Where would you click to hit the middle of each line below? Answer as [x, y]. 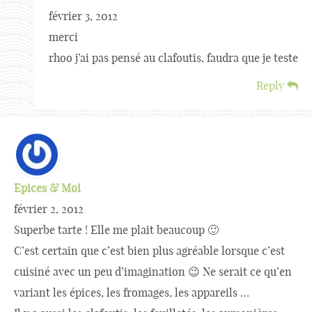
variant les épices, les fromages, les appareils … [132, 292]
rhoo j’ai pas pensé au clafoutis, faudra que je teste [173, 58]
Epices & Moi [47, 188]
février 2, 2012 [49, 209]
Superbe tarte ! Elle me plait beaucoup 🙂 [116, 230]
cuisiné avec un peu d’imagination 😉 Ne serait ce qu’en [153, 272]
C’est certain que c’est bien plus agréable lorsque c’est [149, 251]
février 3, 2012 [83, 16]
